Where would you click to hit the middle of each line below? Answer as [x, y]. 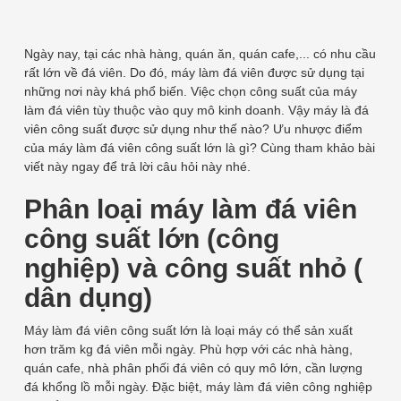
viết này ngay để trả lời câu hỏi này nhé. [137, 167]
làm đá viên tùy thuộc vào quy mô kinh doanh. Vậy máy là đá [196, 111]
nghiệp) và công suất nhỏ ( [193, 269]
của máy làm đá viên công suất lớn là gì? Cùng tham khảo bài [199, 148]
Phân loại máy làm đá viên [190, 209]
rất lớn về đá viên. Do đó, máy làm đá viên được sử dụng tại [194, 73]
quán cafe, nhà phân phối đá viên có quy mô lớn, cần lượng [193, 368]
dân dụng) [88, 298]
